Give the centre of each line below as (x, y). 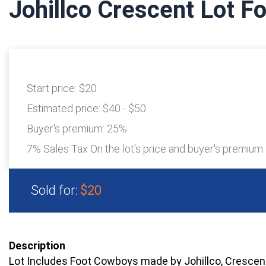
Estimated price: (65, 109)
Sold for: (56, 191)
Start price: (53, 88)
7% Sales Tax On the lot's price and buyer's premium (145, 149)
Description (37, 246)
